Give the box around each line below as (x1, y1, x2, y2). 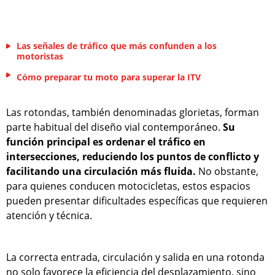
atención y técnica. (6, 208, 92, 222)
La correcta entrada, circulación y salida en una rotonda (6, 250, 265, 264)
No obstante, (196, 164, 258, 178)
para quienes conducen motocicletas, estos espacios (6, 179, 250, 193)
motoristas (17, 50, 63, 62)
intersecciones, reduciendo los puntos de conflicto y (6, 149, 259, 163)
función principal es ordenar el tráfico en (6, 134, 206, 149)
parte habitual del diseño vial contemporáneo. (6, 120, 223, 134)
